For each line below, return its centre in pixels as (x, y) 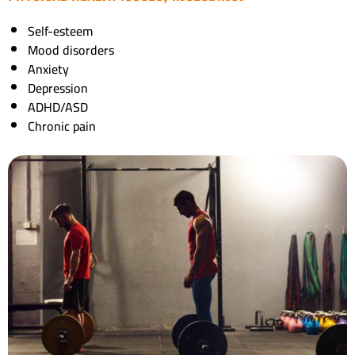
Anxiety (48, 69)
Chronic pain (62, 126)
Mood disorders (71, 50)
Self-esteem (60, 31)
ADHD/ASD (58, 107)
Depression (58, 88)
